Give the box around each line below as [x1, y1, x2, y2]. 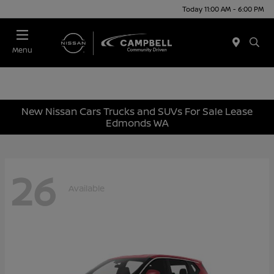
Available [68, 182, 105, 194]
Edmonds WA [105, 116, 169, 130]
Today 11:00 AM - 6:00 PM [182, 4, 264, 13]
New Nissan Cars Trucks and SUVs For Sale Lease [21, 104, 253, 118]
